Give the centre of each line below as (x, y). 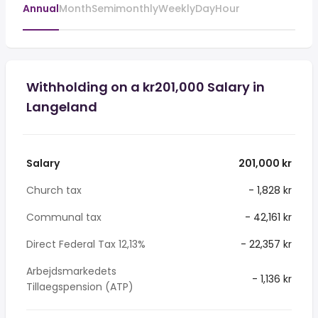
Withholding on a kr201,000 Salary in (146, 87)
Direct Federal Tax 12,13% (86, 244)
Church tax (54, 190)
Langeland (62, 107)
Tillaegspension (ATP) (80, 287)
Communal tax (64, 217)
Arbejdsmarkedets (71, 271)
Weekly (177, 9)
